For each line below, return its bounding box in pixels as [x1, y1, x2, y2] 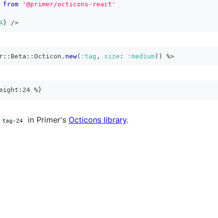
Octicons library [68, 115, 127, 125]
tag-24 [2, 118, 23, 124]
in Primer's [25, 115, 66, 125]
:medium [127, 53, 155, 60]
